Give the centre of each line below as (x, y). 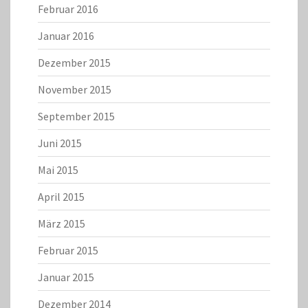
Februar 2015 (68, 251)
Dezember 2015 (74, 63)
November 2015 (75, 90)
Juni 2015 (60, 143)
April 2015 (61, 197)
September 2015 (76, 117)
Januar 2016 (66, 36)
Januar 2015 (66, 277)
